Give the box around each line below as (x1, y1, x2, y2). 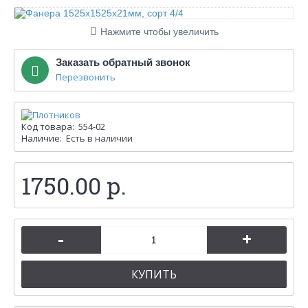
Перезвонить (56, 71, 115, 83)
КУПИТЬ (131, 267, 177, 282)
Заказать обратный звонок (56, 56, 190, 68)
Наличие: (21, 132, 62, 144)
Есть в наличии (66, 132, 133, 144)
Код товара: (21, 120, 74, 133)
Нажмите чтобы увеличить (100, 26, 219, 37)
